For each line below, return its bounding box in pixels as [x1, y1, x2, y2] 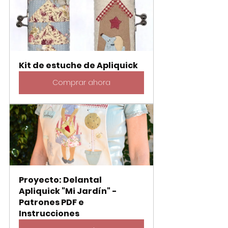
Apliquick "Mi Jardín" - [19, 185, 119, 197]
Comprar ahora [52, 77, 110, 88]
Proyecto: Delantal [19, 174, 103, 186]
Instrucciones [19, 207, 79, 219]
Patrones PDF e [19, 196, 85, 208]
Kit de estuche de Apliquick [19, 59, 138, 71]
